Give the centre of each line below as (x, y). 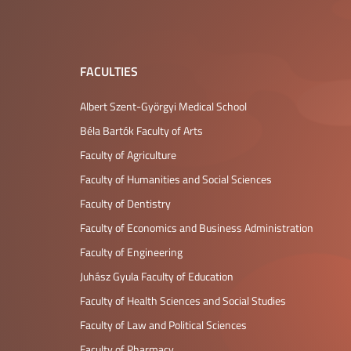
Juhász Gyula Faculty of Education (157, 276)
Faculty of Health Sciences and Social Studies (183, 300)
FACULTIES (109, 71)
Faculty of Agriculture (128, 155)
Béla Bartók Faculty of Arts (141, 130)
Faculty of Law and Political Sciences (163, 325)
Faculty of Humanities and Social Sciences (176, 179)
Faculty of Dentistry (125, 203)
